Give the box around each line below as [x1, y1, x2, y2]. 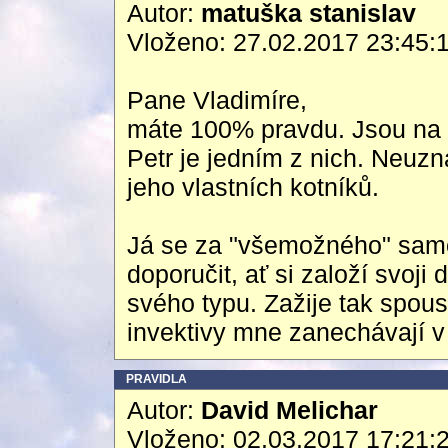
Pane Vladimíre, [127, 86, 307, 114]
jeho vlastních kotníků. [127, 173, 379, 201]
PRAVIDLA [126, 372, 187, 386]
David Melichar [201, 396, 378, 424]
